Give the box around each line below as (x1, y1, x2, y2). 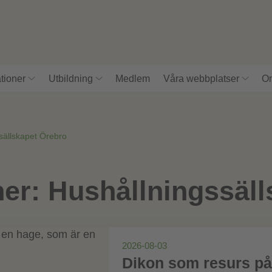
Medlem (115, 73, 151, 84)
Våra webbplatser (163, 73, 239, 84)
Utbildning (48, 73, 93, 84)
